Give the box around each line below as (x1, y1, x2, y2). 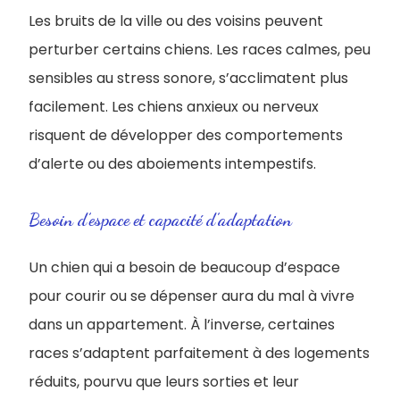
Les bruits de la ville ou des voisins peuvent (29, 11, 323, 31)
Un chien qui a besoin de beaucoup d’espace (29, 257, 340, 278)
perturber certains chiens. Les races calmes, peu (29, 39, 371, 60)
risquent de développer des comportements (29, 125, 343, 146)
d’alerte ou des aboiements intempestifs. (29, 154, 316, 174)
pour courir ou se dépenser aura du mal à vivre (29, 286, 354, 306)
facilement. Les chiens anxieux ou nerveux (29, 96, 319, 117)
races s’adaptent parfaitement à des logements (29, 343, 370, 363)
